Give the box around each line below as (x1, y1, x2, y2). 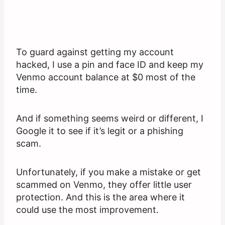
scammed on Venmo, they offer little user (16, 179, 192, 190)
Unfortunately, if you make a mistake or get (16, 167, 201, 178)
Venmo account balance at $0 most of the (16, 72, 195, 83)
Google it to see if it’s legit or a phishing (16, 126, 183, 137)
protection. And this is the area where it (16, 192, 185, 203)
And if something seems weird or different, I (16, 113, 203, 124)
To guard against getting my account (16, 47, 174, 58)
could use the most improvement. (16, 204, 159, 215)
